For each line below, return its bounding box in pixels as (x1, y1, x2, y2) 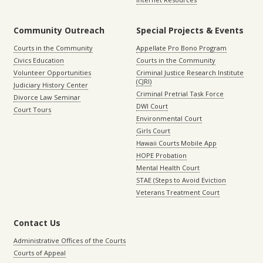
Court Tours (14, 104, 51, 114)
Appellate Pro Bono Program (136, 43, 227, 52)
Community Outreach (14, 24, 104, 36)
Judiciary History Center (14, 80, 88, 89)
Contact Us (14, 217, 60, 228)
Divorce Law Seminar (14, 92, 80, 102)
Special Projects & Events (136, 24, 244, 36)
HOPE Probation (136, 150, 187, 160)
